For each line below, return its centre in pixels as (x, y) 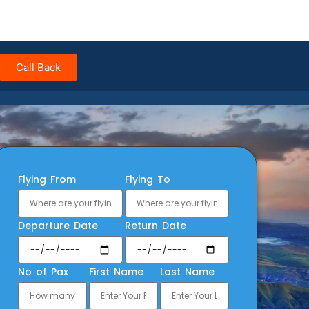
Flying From (47, 179)
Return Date (155, 225)
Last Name (187, 271)
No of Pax (43, 271)
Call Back (39, 67)
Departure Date (58, 225)
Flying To (147, 179)
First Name (116, 271)
